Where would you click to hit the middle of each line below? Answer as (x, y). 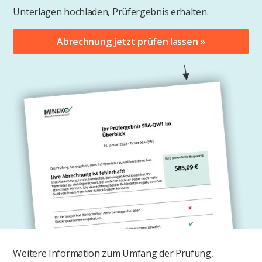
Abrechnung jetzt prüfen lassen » (131, 42)
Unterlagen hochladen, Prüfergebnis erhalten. (111, 12)
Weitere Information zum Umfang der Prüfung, (113, 254)
